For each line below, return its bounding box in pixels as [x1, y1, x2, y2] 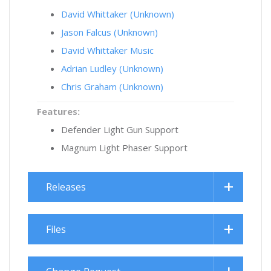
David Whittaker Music [61, 44, 154, 57]
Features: [37, 105, 80, 118]
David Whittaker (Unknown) [61, 8, 174, 21]
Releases [46, 180, 86, 194]
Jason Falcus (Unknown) [61, 26, 158, 39]
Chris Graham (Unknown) [61, 80, 163, 93]
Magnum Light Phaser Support [61, 142, 188, 154]
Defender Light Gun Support [61, 123, 178, 136]
